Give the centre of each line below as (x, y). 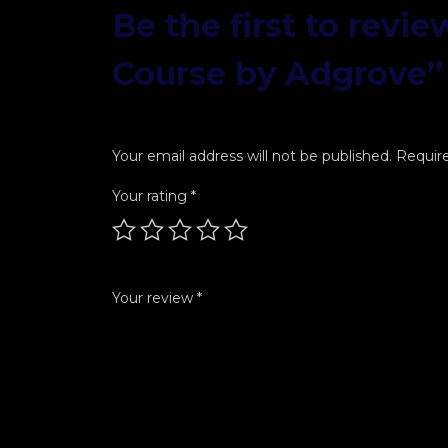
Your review (154, 298)
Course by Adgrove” (277, 74)
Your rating (151, 196)
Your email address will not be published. (252, 156)
